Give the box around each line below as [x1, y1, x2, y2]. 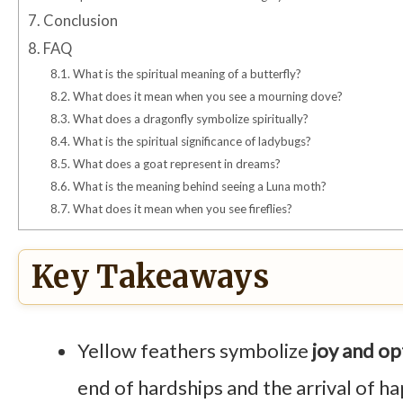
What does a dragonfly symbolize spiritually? [70, 112, 309, 127]
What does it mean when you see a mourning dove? [70, 89, 344, 104]
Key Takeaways [31, 258, 269, 297]
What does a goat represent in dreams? [70, 157, 282, 172]
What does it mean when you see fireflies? [70, 201, 293, 217]
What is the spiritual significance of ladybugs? [70, 134, 312, 149]
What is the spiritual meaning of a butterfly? [70, 67, 302, 82]
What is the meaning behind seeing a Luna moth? [70, 179, 327, 194]
